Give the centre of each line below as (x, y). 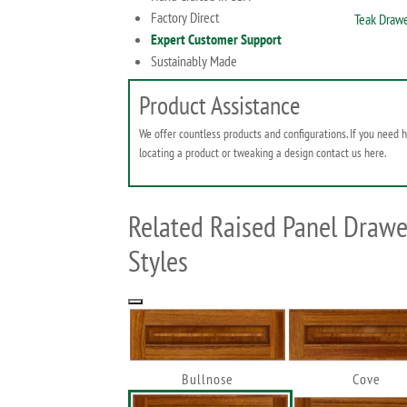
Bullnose (208, 379)
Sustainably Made (194, 61)
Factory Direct (185, 17)
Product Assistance (220, 105)
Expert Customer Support (216, 39)
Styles (158, 261)
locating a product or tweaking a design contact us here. (263, 152)
